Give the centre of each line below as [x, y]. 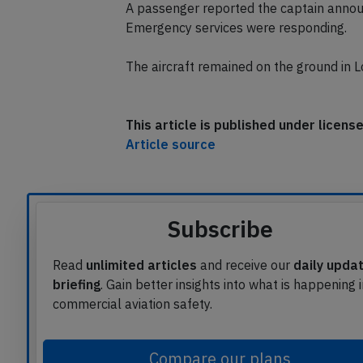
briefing [77, 316]
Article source [170, 175]
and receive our [245, 296]
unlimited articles [141, 296]
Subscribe [220, 260]
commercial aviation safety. [132, 335]
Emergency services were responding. [236, 59]
